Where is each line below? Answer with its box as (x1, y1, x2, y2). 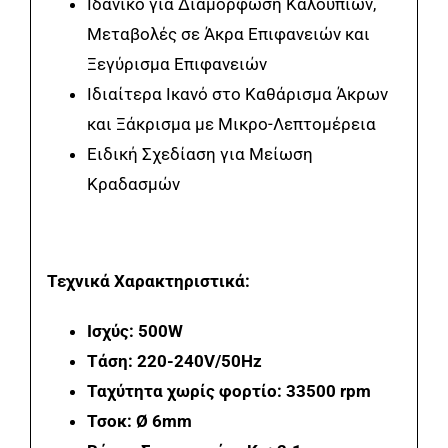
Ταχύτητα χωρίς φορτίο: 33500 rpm (86, 380, 371, 401)
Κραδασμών (86, 173, 180, 194)
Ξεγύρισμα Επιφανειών (86, 53, 267, 74)
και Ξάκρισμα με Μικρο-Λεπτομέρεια (86, 113, 376, 134)
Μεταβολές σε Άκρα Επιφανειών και (86, 23, 370, 44)
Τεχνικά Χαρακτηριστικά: (46, 270, 250, 291)
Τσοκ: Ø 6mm (86, 410, 192, 431)
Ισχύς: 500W (86, 320, 183, 341)
